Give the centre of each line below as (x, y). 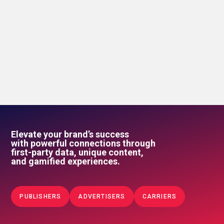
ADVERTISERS (102, 197)
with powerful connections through (83, 143)
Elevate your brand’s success (70, 134)
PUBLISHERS (40, 197)
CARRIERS (159, 197)
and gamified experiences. (66, 161)
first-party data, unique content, (77, 152)
